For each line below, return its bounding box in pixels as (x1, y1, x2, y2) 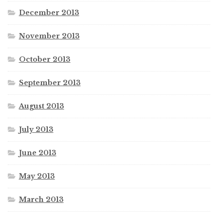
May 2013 (18, 171, 55, 181)
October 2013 (18, 54, 71, 64)
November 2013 (18, 31, 80, 40)
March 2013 (18, 195, 64, 204)
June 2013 (18, 148, 56, 157)
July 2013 (18, 125, 54, 134)
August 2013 (18, 101, 64, 110)
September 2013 (18, 78, 81, 87)
